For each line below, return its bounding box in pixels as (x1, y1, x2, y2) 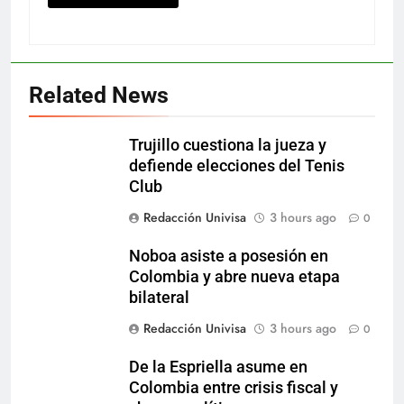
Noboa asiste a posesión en (129, 247, 328, 266)
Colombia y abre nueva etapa (129, 268, 340, 287)
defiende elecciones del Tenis (129, 157, 344, 176)
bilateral (129, 289, 189, 308)
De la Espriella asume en (129, 358, 308, 377)
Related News (29, 82, 169, 109)
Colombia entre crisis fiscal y (129, 379, 338, 398)
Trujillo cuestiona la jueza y (129, 136, 326, 155)
